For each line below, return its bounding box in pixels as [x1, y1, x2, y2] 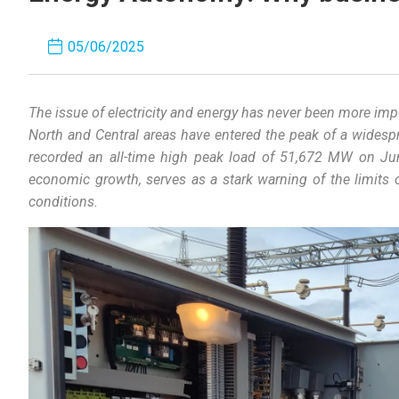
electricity [108, 104, 167, 121]
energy [197, 104, 239, 121]
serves [146, 171, 187, 188]
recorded [28, 149, 83, 166]
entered [215, 126, 262, 143]
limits [354, 171, 390, 188]
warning [257, 171, 308, 188]
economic [28, 171, 90, 188]
